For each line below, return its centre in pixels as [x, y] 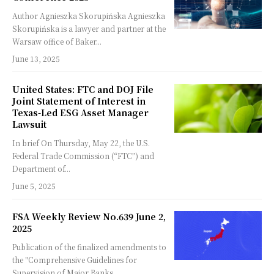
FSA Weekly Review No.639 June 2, [89, 217]
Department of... [41, 169]
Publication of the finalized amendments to [89, 247]
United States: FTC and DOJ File [83, 90]
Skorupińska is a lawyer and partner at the [89, 29]
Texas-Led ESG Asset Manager [80, 113]
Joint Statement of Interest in [79, 101]
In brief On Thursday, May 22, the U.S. [27, 143]
